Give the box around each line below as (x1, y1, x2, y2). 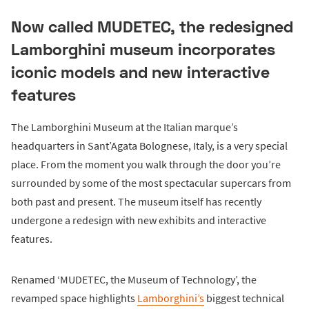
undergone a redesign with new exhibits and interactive (11, 212, 266, 227)
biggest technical (204, 290, 284, 305)
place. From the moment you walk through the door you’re (11, 157, 281, 171)
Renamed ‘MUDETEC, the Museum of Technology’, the (11, 272, 257, 286)
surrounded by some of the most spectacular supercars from (11, 175, 291, 190)
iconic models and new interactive (11, 62, 270, 82)
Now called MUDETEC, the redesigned (11, 17, 293, 37)
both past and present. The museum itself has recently (11, 194, 261, 208)
